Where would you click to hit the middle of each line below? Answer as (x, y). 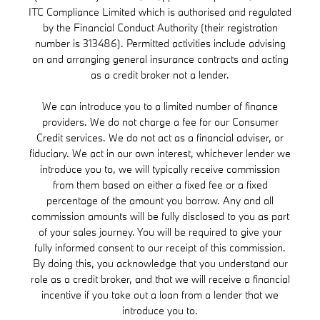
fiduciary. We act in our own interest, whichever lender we (160, 153)
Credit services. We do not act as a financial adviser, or (160, 137)
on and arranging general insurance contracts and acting (160, 59)
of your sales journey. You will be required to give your (160, 231)
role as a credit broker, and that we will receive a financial (160, 279)
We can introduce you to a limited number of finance (160, 106)
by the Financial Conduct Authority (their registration (160, 27)
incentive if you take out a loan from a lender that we (160, 294)
